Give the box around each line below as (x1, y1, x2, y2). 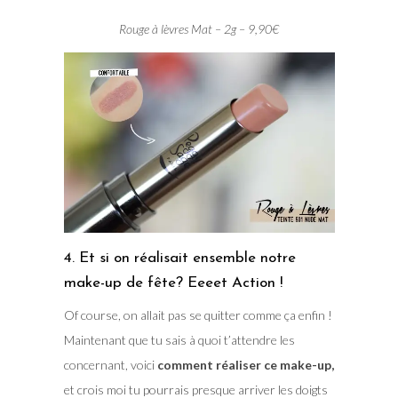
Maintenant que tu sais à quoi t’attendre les (63, 332, 295, 348)
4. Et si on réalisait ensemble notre (63, 251, 296, 267)
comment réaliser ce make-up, (156, 357, 334, 373)
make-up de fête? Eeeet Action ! (63, 275, 283, 291)
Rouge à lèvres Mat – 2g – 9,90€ (119, 21, 279, 37)
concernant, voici (63, 357, 157, 373)
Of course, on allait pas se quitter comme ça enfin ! (63, 307, 332, 323)
